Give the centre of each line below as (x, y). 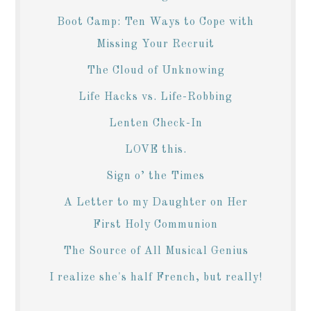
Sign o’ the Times (155, 176)
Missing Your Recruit (155, 44)
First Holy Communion (155, 225)
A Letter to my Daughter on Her (155, 202)
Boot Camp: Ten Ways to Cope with (155, 22)
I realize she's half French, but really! (155, 277)
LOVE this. (155, 150)
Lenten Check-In (155, 123)
